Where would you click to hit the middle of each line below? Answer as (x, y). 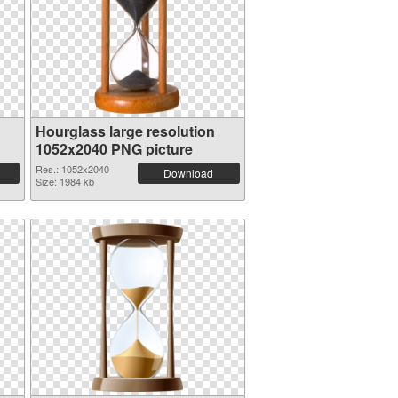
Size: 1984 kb (64, 181)
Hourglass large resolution (125, 131)
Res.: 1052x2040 (72, 169)
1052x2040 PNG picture (114, 149)
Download (188, 173)
